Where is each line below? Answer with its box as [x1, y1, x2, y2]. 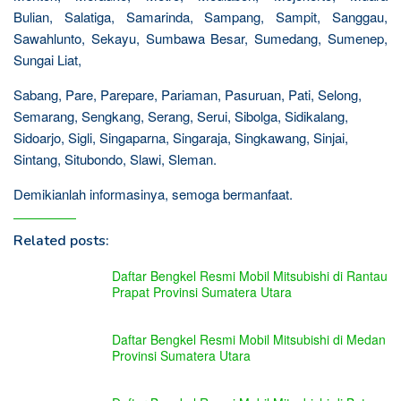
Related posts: [13, 231, 109, 251]
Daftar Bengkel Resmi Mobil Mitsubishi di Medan [112, 330, 386, 348]
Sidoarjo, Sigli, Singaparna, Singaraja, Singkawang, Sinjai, [13, 128, 348, 147]
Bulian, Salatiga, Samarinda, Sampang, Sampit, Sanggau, [13, 7, 388, 26]
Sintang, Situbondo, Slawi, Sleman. [13, 149, 217, 168]
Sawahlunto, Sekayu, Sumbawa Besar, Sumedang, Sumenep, [13, 29, 388, 47]
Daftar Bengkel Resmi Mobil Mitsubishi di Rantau [112, 267, 388, 285]
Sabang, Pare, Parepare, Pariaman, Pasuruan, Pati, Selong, [13, 85, 362, 104]
